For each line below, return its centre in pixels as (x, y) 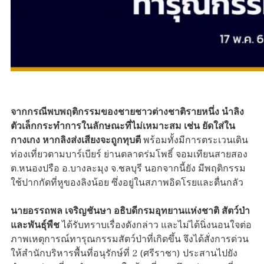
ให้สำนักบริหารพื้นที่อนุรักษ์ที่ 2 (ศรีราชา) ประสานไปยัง (124, 254)
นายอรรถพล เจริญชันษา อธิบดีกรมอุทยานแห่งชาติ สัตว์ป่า (130, 211)
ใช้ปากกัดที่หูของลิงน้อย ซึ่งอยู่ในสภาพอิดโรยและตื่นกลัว (127, 183)
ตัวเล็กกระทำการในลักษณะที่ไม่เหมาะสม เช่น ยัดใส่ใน (123, 126)
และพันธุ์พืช (35, 225)
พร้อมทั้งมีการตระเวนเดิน (194, 141)
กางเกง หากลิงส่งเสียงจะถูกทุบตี (76, 141)
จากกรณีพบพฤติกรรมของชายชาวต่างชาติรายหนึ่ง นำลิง (127, 112)
